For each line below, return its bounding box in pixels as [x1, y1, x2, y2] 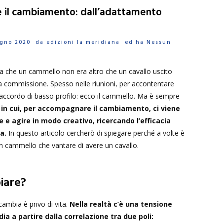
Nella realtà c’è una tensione [70, 199, 172, 209]
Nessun [147, 38, 171, 47]
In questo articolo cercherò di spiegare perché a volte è [6, 128, 184, 138]
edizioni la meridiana [46, 38, 120, 47]
